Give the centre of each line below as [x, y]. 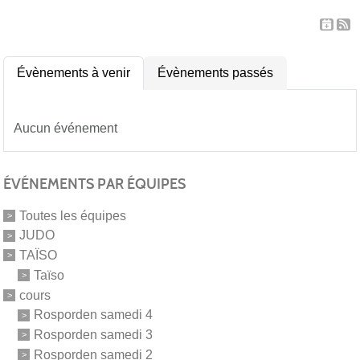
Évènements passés [215, 72]
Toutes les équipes [73, 215]
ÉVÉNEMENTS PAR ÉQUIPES [94, 184]
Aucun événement [65, 128]
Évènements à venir [74, 72]
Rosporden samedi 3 [93, 334]
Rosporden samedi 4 [93, 315]
